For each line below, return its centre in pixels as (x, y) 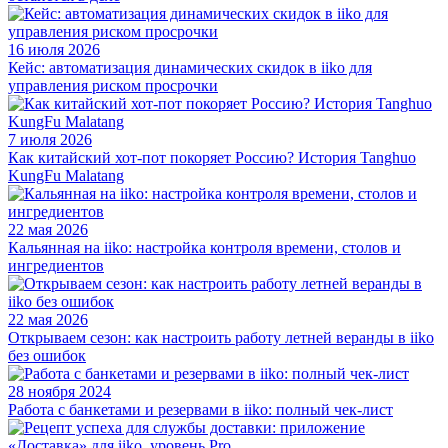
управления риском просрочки (113, 85)
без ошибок (47, 355)
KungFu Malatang (66, 175)
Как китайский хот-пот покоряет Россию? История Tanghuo (212, 157)
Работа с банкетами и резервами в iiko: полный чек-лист (200, 409)
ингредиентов (56, 265)
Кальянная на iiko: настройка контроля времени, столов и (204, 247)
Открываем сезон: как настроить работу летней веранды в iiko (221, 337)
